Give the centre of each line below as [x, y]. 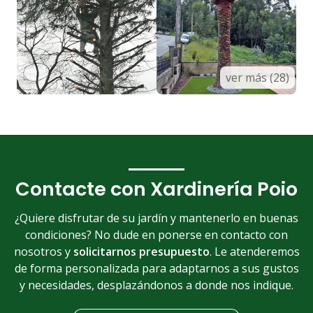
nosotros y [43, 252]
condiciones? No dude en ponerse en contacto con [156, 235]
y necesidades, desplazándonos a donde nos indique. [156, 285]
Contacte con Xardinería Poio [156, 189]
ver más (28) [258, 77]
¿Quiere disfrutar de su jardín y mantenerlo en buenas [156, 218]
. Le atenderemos [254, 252]
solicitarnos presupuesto [141, 252]
